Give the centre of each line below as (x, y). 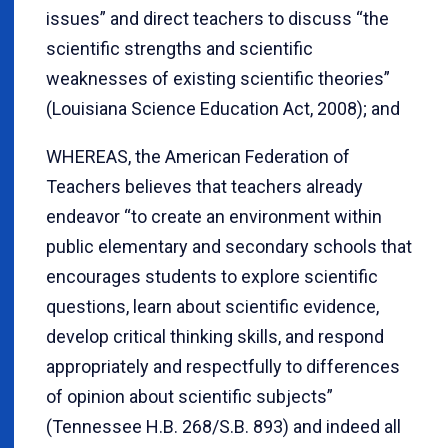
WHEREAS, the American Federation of (198, 157)
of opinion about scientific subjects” (189, 397)
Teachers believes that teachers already (204, 187)
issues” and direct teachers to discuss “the (217, 19)
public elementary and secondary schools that (229, 247)
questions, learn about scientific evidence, (212, 307)
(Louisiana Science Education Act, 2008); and (223, 109)
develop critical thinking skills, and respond (215, 337)
